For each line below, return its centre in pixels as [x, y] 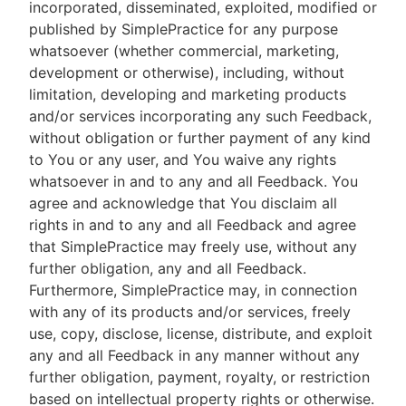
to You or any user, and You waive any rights [183, 159]
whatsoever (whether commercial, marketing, [184, 51]
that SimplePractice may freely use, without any [193, 246]
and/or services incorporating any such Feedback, [200, 116]
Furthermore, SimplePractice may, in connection [193, 290]
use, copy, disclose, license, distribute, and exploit [201, 333]
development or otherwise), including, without [187, 72]
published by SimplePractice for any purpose [184, 29]
